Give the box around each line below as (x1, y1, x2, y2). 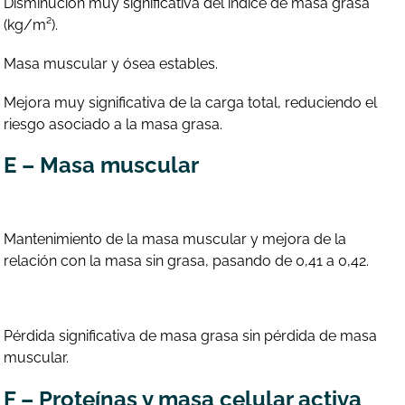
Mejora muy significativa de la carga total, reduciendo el (4, 94, 378, 112)
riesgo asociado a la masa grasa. (4, 116, 223, 134)
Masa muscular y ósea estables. (4, 54, 219, 72)
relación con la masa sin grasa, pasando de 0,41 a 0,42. (4, 252, 370, 270)
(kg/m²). (4, 15, 59, 33)
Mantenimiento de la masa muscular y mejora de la (4, 231, 347, 249)
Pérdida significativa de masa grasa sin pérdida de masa (4, 327, 378, 345)
